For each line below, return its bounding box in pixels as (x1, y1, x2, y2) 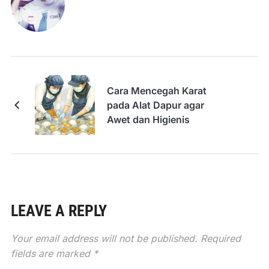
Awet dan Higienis (106, 113, 190, 125)
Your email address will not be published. (10, 232, 198, 244)
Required (200, 232, 241, 244)
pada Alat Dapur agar (106, 98, 204, 111)
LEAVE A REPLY (10, 201, 107, 220)
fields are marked (10, 247, 93, 259)
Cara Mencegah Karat (106, 84, 207, 97)
